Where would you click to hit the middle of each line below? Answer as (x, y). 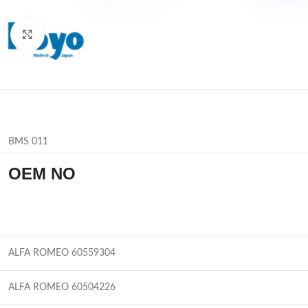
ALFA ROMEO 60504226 (62, 287)
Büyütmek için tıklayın (88, 34)
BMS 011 (28, 141)
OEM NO (42, 173)
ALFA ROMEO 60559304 (62, 253)
